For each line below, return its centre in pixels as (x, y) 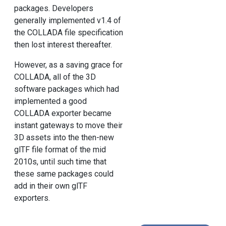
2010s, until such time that (60, 162)
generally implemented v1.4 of (67, 21)
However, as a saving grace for (68, 65)
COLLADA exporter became (63, 114)
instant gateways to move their (68, 126)
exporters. (32, 198)
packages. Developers (53, 9)
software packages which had (66, 89)
